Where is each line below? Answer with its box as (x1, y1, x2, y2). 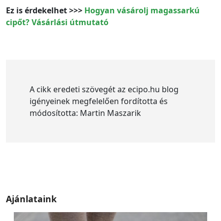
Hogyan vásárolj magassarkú (84, 5, 200, 16)
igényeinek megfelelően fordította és (30, 96, 168, 107)
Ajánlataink (6, 193, 57, 205)
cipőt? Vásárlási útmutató (6, 17, 109, 28)
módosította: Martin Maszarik (30, 108, 141, 119)
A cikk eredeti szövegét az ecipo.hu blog (30, 84, 179, 95)
